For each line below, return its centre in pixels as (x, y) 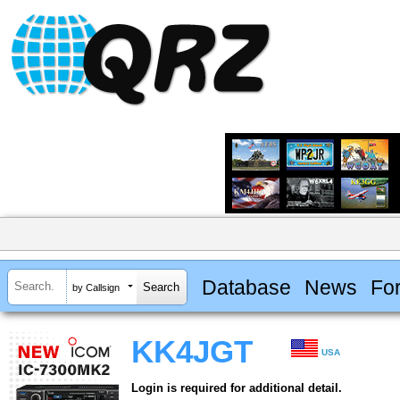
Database (246, 287)
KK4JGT (192, 352)
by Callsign (96, 287)
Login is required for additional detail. (237, 388)
